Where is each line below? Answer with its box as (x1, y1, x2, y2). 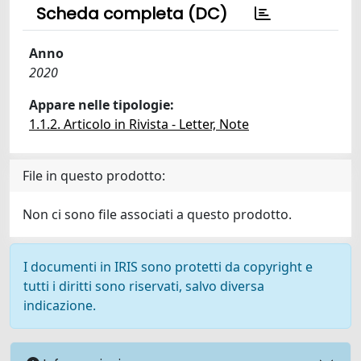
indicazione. (23, 297, 96, 314)
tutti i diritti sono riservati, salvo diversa (23, 277, 264, 295)
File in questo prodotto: (23, 167, 165, 185)
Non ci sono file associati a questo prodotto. (23, 205, 292, 223)
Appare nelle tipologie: (29, 96, 174, 114)
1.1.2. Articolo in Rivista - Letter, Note (29, 115, 249, 133)
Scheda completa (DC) (36, 2, 227, 25)
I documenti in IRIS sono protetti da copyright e (23, 258, 313, 276)
